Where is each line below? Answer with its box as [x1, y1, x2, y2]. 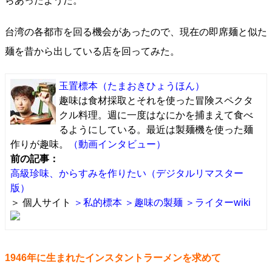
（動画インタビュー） [69, 139, 166, 149]
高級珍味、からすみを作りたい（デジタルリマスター [10, 168, 243, 178]
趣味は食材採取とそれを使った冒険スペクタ [59, 95, 253, 106]
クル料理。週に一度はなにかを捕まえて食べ [59, 110, 253, 120]
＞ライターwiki [185, 197, 251, 208]
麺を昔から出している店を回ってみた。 [5, 46, 180, 56]
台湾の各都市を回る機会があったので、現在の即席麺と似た [5, 27, 267, 37]
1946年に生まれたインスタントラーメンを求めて [5, 253, 221, 263]
